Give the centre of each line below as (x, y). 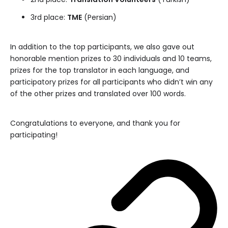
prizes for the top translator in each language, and (100, 70)
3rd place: (49, 17)
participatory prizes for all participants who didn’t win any (111, 82)
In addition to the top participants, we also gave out (102, 47)
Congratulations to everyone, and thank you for (95, 123)
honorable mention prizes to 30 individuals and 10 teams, (111, 59)
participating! (34, 135)
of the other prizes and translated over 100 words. (98, 94)
